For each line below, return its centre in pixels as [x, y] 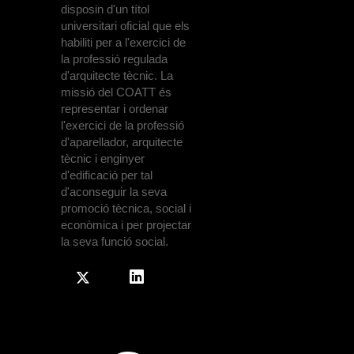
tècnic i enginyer [103, 159]
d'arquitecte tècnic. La [117, 76]
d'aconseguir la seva [114, 192]
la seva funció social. [115, 242]
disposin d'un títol [105, 9]
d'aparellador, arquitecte [122, 142]
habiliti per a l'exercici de [123, 43]
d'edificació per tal [107, 175]
